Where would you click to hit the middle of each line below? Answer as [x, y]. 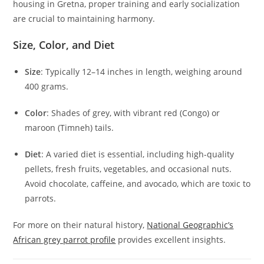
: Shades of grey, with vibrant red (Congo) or [133, 113]
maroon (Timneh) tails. [70, 128]
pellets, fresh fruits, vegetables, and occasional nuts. [128, 169]
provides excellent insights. [171, 240]
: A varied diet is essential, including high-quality [138, 154]
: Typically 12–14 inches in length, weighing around [142, 72]
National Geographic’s [190, 225]
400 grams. [47, 87]
